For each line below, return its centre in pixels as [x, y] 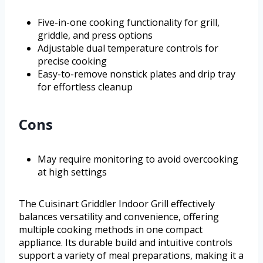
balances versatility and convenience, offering [119, 217]
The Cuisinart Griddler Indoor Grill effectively [117, 204]
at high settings [72, 172]
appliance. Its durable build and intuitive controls [126, 243]
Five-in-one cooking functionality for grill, [129, 23]
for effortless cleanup [85, 87]
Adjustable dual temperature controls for [128, 48]
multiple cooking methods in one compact [111, 230]
